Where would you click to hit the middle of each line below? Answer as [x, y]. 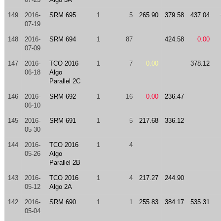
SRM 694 [62, 39]
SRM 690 [62, 202]
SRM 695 [62, 15]
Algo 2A [60, 187]
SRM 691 [62, 121]
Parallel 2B [65, 163]
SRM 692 [62, 96]
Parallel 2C [65, 81]
